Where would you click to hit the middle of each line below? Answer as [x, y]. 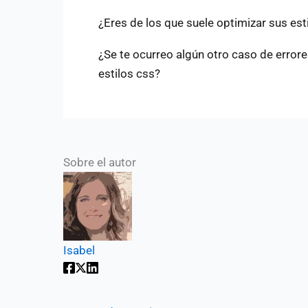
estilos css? [129, 74]
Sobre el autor [100, 163]
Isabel [79, 251]
